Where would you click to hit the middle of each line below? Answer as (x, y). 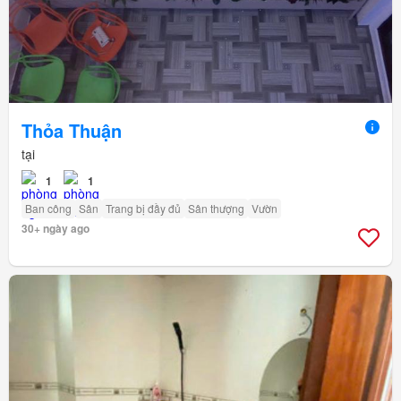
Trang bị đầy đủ (143, 209)
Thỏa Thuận (72, 131)
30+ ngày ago (55, 229)
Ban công (48, 209)
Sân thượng (216, 209)
